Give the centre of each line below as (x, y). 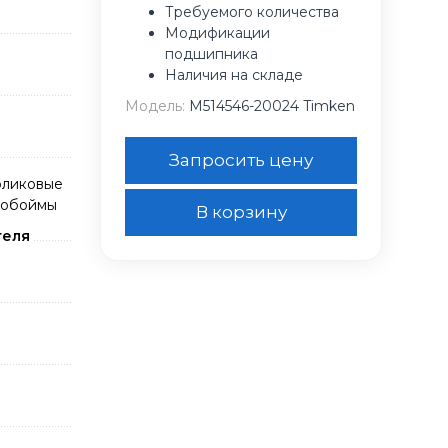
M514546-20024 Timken (270, 106)
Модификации (217, 33)
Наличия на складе (234, 75)
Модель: (155, 106)
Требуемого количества (252, 12)
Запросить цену (241, 160)
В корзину (241, 212)
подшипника (211, 54)
